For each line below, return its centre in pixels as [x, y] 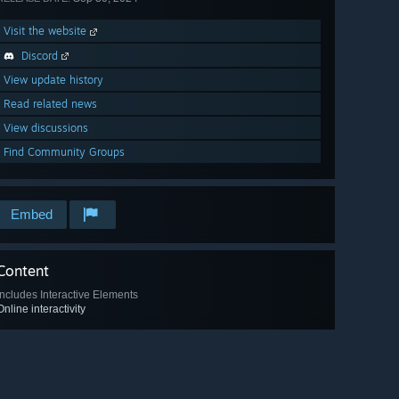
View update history [53, 80]
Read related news [50, 104]
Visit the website [47, 31]
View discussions [46, 128]
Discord [40, 56]
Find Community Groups [64, 152]
